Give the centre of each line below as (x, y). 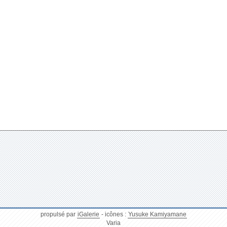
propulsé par (59, 214)
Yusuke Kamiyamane (157, 214)
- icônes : (113, 214)
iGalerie (88, 214)
